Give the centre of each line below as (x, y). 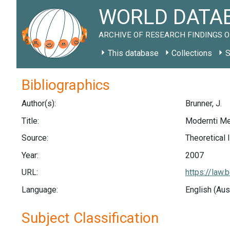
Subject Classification (90, 218)
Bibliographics (66, 85)
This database (133, 53)
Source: (35, 138)
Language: (40, 189)
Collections (192, 53)
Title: (30, 121)
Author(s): (39, 103)
